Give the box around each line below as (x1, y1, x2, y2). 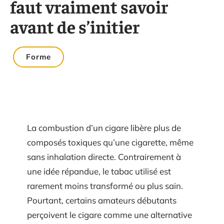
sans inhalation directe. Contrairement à (27, 151, 181, 162)
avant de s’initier (10, 15, 139, 37)
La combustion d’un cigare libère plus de (27, 122, 181, 133)
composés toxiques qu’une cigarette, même (27, 137, 193, 147)
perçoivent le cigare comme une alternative (27, 209, 192, 220)
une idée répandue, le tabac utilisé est (27, 166, 171, 176)
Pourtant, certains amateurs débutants (27, 195, 176, 205)
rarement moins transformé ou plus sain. (27, 180, 183, 191)
